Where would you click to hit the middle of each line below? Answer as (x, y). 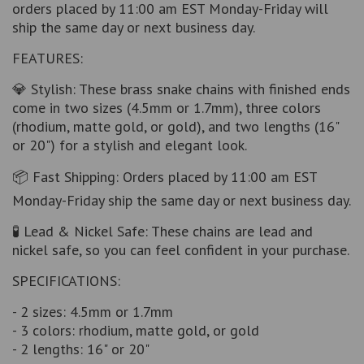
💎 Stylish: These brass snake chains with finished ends (181, 89)
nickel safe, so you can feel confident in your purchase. (181, 250)
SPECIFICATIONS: (66, 281)
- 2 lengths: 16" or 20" (81, 349)
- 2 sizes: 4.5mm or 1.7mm (93, 312)
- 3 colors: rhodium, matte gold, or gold (136, 331)
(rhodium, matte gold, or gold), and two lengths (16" (175, 127)
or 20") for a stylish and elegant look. (130, 145)
